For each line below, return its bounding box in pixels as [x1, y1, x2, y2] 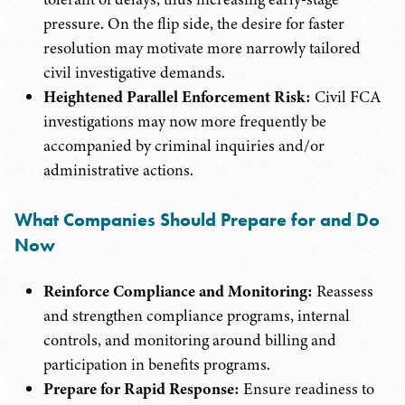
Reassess [313, 280, 373, 302]
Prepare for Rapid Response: [43, 378, 240, 400]
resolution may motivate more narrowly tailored [43, 37, 361, 59]
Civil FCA [311, 86, 381, 108]
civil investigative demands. [43, 61, 225, 83]
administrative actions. [43, 159, 193, 181]
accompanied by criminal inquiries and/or [43, 135, 325, 156]
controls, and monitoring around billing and [43, 329, 336, 351]
